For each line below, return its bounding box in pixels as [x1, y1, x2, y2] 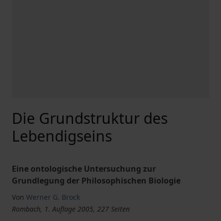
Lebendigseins [12, 126, 112, 146]
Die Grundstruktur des [12, 108, 168, 128]
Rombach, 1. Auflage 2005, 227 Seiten [12, 204, 130, 214]
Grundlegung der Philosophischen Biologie [12, 175, 181, 186]
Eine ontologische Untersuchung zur [12, 163, 156, 174]
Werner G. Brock [26, 192, 80, 202]
